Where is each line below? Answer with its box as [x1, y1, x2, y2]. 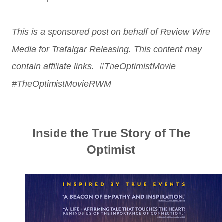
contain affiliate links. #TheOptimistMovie [12, 61, 176, 71]
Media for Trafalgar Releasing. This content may [12, 44, 202, 54]
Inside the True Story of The [32, 126, 190, 140]
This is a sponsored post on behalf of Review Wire [12, 27, 210, 37]
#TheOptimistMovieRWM [12, 79, 111, 89]
